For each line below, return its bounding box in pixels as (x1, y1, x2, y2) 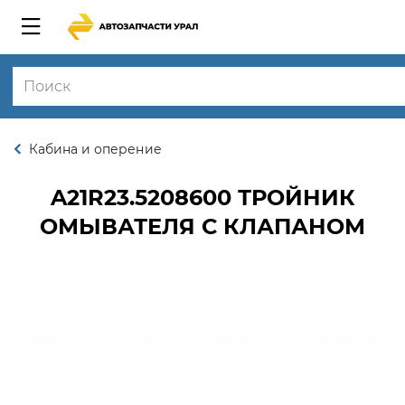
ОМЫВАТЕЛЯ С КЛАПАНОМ (40, 213, 365, 240)
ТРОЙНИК (231, 184, 355, 211)
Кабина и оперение (29, 141, 162, 157)
